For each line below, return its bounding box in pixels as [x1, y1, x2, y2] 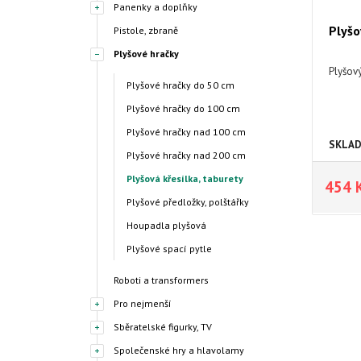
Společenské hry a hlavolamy [114, 344, 244, 356]
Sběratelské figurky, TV [114, 321, 212, 333]
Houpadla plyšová [127, 219, 206, 231]
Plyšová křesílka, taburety [127, 172, 243, 185]
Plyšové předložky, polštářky [127, 196, 249, 208]
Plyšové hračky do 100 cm [127, 102, 240, 114]
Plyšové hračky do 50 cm [127, 79, 234, 91]
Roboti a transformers [114, 274, 209, 286]
